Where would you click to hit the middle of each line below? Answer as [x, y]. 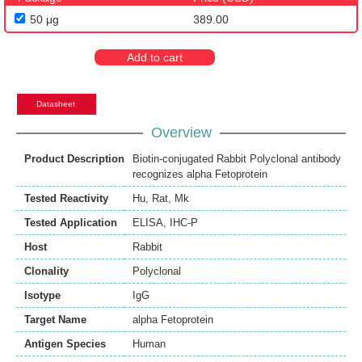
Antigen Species [65, 344]
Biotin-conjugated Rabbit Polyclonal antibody [237, 159]
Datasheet [56, 104]
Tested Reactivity [66, 199]
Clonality [46, 271]
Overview [181, 133]
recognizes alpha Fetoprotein [200, 175]
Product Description [74, 159]
